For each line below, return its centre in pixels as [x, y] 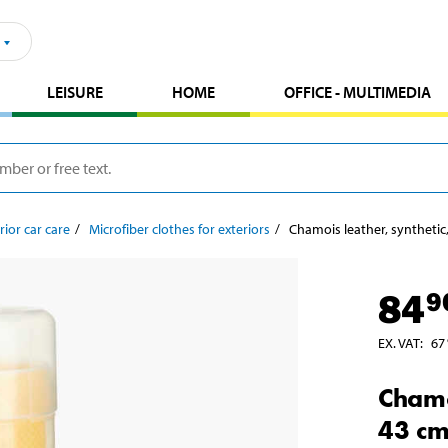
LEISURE [74, 91]
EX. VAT [399, 342]
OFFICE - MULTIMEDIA [358, 91]
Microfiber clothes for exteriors [179, 228]
